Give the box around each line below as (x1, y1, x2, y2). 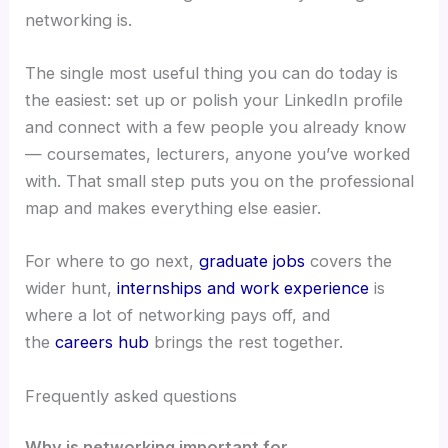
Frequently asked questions (25, 385, 238, 406)
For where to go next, (25, 251, 200, 272)
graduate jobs (199, 251, 306, 272)
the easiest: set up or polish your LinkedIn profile (25, 90, 404, 111)
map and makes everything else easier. (25, 198, 322, 219)
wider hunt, (25, 278, 118, 299)
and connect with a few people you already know (25, 117, 407, 138)
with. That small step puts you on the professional (25, 171, 415, 192)
